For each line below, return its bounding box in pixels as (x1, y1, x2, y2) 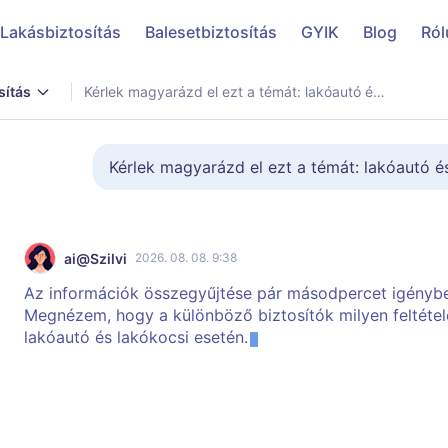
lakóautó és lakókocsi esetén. (24, 327, 248, 347)
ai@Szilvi (64, 249, 127, 267)
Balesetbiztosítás (145, 22, 277, 42)
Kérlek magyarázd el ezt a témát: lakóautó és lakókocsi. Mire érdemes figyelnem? (373, 83, 385, 100)
